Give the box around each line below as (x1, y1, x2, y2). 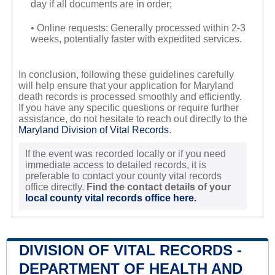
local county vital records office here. (25, 193, 196, 204)
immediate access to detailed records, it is (25, 160, 206, 171)
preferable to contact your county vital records (25, 171, 222, 182)
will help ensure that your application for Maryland (18, 80, 234, 91)
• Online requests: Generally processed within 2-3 (30, 23, 246, 34)
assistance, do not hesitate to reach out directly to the (18, 114, 247, 125)
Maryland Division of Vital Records (18, 125, 169, 136)
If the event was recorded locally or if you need (25, 149, 226, 160)
